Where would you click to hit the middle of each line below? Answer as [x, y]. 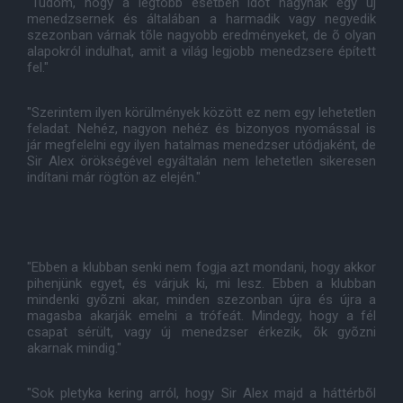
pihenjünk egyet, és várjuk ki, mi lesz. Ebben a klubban [201, 283]
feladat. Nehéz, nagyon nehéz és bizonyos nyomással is [201, 129]
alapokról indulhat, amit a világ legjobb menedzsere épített [201, 51]
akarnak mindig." [74, 348]
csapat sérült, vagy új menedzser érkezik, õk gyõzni [201, 332]
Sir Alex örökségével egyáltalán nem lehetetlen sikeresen [201, 161]
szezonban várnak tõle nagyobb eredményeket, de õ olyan [201, 35]
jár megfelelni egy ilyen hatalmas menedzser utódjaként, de [201, 145]
